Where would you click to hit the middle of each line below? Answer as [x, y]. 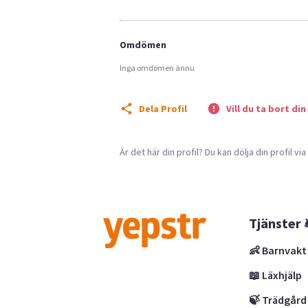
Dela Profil [163, 108]
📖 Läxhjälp [276, 275]
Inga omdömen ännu [157, 67]
